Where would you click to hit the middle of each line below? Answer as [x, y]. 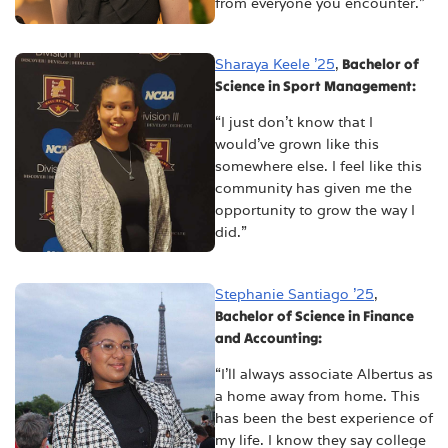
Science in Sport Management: [315, 86]
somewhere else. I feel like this [318, 166]
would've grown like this [297, 144]
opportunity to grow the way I [315, 210]
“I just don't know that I [294, 122]
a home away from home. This [317, 395]
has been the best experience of [324, 417]
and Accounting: [268, 337]
